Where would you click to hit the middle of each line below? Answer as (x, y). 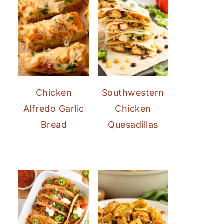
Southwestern (133, 92)
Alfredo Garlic (54, 108)
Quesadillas (133, 124)
